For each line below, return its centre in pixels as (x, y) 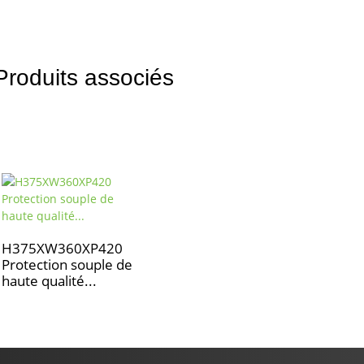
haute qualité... (49, 281)
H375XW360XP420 (62, 248)
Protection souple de (67, 264)
